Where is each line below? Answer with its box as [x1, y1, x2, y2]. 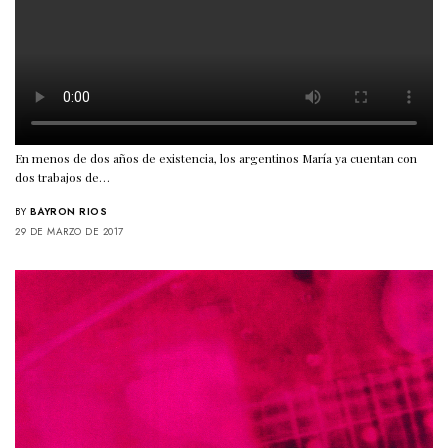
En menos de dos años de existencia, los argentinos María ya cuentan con [15, 149, 418, 166]
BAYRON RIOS [29, 203, 107, 219]
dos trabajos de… [15, 168, 111, 185]
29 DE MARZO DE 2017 [15, 223, 124, 239]
